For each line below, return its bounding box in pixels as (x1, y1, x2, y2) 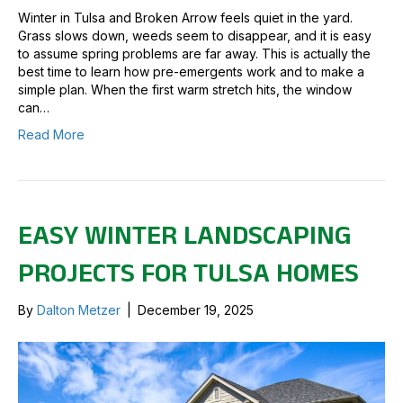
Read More (18, 126, 85, 142)
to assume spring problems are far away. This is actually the (18, 45, 371, 61)
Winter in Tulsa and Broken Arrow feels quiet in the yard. (18, 9, 353, 25)
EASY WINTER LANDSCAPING (18, 215, 352, 255)
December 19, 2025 (138, 301, 254, 318)
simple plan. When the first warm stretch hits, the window (18, 81, 352, 97)
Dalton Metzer (37, 301, 121, 318)
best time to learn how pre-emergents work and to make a (18, 63, 364, 79)
